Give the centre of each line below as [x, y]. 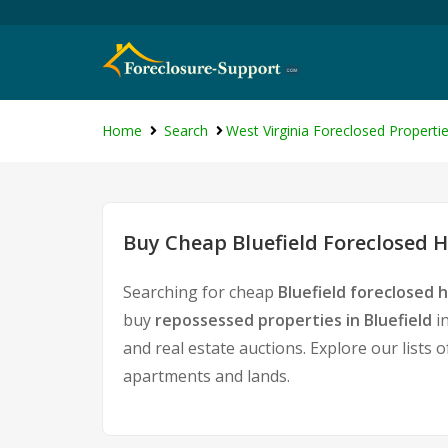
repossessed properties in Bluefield [293, 320]
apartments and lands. [206, 376]
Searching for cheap [200, 292]
